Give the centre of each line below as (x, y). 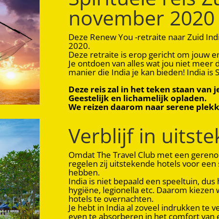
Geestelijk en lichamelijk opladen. (138, 98)
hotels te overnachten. (111, 199)
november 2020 (142, 17)
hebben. (84, 173)
